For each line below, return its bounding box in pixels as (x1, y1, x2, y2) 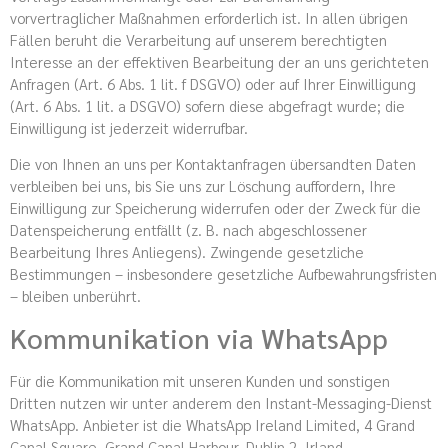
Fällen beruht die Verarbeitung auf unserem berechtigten (10, 29, 387, 49)
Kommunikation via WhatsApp (10, 319, 388, 356)
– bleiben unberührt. (10, 285, 141, 305)
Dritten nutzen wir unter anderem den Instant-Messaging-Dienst (10, 393, 432, 413)
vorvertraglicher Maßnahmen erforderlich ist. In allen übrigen (10, 7, 408, 27)
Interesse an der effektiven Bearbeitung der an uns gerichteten (10, 51, 429, 71)
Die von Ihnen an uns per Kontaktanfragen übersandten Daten (10, 153, 416, 173)
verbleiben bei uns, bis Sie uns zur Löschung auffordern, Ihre (10, 175, 396, 195)
